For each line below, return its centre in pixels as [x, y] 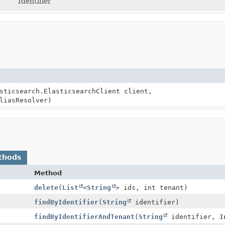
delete [46, 187]
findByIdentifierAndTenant [84, 216]
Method [48, 173]
